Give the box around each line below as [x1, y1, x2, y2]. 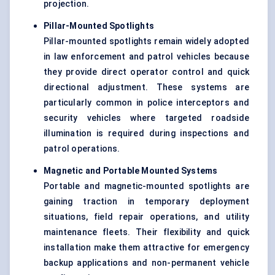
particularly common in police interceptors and [44, 98, 249, 108]
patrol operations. [44, 144, 120, 154]
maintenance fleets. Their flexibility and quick [44, 227, 249, 238]
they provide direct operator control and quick [44, 67, 249, 77]
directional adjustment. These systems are [44, 82, 249, 93]
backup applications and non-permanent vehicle [44, 258, 249, 268]
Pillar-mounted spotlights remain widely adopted [44, 36, 249, 47]
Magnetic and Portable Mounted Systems [44, 166, 218, 176]
